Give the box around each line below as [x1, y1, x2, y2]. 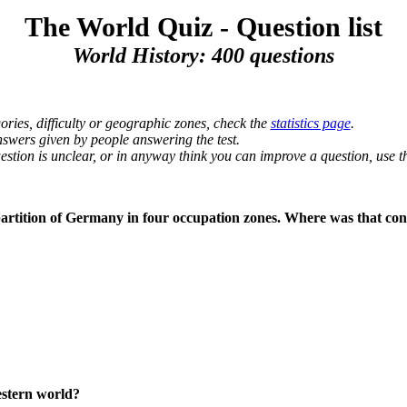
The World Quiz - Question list [25, 12, 382, 42]
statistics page [270, 115, 351, 131]
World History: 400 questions [73, 44, 334, 67]
